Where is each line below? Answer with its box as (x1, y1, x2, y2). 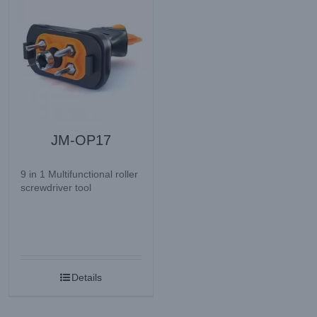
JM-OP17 (51, 132, 112, 149)
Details (71, 272, 103, 284)
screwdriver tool (21, 182, 91, 194)
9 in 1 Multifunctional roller (21, 168, 138, 180)
